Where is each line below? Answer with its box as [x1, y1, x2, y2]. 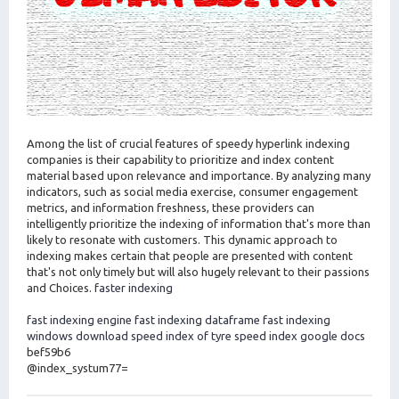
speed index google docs [234, 330, 365, 343]
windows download [27, 330, 128, 343]
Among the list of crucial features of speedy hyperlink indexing [27, 137, 350, 151]
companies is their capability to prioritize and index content [27, 153, 334, 167]
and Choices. [27, 281, 94, 295]
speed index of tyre [131, 330, 232, 343]
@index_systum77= [27, 362, 128, 375]
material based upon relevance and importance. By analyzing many [27, 169, 370, 183]
